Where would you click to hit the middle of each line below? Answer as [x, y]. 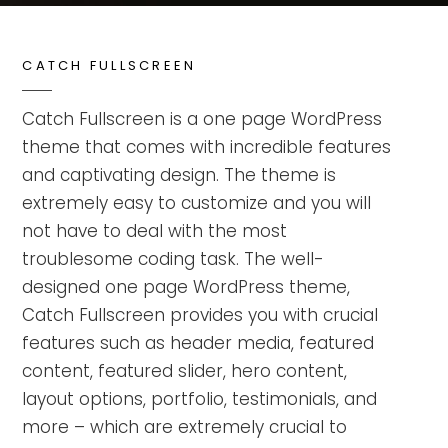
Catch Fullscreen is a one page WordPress [202, 119]
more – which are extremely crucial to [185, 427]
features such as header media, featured [198, 343]
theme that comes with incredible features [207, 147]
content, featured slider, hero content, [185, 371]
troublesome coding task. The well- [173, 259]
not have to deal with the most [155, 231]
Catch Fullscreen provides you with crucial [200, 315]
